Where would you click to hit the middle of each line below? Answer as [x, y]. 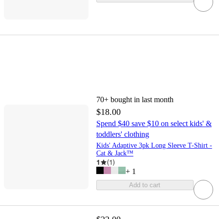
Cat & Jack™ [115, 153]
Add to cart [145, 185]
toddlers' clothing [122, 134]
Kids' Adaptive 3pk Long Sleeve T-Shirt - [154, 146]
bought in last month [142, 100]
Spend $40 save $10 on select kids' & [154, 124]
